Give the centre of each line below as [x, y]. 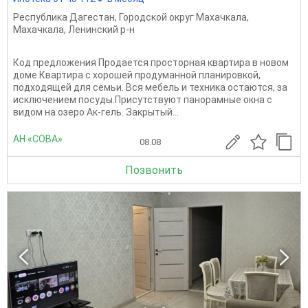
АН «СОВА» [38, 139]
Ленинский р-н [101, 29]
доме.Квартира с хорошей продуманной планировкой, [137, 75]
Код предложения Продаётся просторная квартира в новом [151, 62]
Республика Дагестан [64, 17]
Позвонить [154, 170]
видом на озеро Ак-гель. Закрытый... [96, 112]
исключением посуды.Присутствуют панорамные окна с [143, 99]
